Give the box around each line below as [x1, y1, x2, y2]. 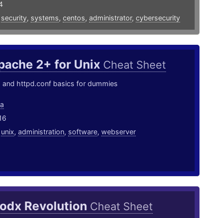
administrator [89, 14, 132, 22]
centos [62, 14, 85, 22]
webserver [101, 127, 136, 136]
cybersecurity [135, 14, 180, 22]
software [68, 127, 97, 136]
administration [18, 127, 64, 136]
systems [30, 14, 59, 22]
